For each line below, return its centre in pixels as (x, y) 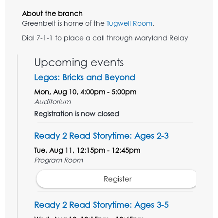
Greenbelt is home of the (64, 23)
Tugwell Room (129, 23)
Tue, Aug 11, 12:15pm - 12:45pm (87, 150)
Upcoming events (79, 62)
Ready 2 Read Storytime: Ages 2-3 (101, 136)
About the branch (52, 14)
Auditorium (52, 102)
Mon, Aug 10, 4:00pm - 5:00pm (85, 92)
